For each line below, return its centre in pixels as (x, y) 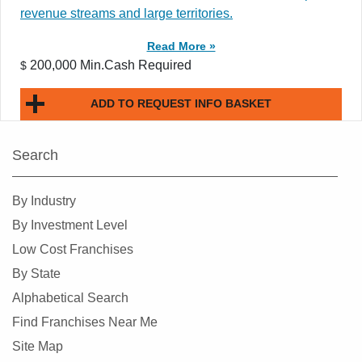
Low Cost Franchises (73, 249)
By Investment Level (70, 225)
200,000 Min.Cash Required (109, 65)
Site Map (38, 346)
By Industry (44, 200)
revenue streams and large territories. (126, 13)
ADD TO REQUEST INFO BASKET (181, 104)
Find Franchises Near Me (85, 322)
